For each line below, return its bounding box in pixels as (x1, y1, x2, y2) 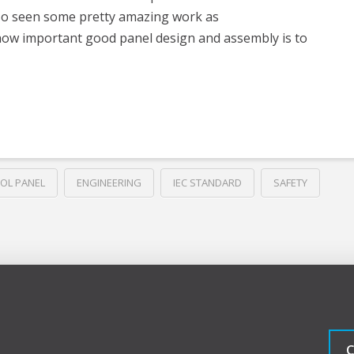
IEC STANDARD (172, 175, 242, 190)
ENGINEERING (76, 175, 141, 190)
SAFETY (273, 175, 307, 190)
